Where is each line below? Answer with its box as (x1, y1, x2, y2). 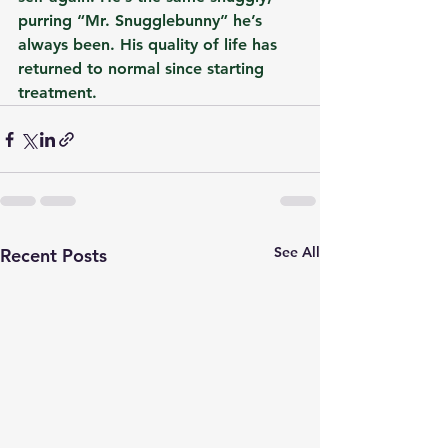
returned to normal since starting (18, 59, 269, 79)
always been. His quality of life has (18, 35, 282, 55)
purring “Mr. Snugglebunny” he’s (18, 11, 267, 31)
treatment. (18, 83, 97, 103)
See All (274, 243, 320, 262)
